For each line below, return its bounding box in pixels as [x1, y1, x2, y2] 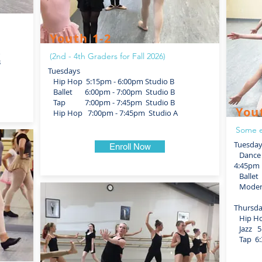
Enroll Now [109, 142, 151, 151]
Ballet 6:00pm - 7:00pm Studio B [48, 87, 175, 97]
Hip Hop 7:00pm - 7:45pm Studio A [48, 108, 178, 118]
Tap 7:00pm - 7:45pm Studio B [48, 97, 175, 108]
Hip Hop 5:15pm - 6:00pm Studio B [48, 76, 174, 87]
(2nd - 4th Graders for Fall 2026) [50, 51, 166, 61]
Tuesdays [48, 65, 80, 76]
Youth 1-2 [50, 30, 112, 46]
